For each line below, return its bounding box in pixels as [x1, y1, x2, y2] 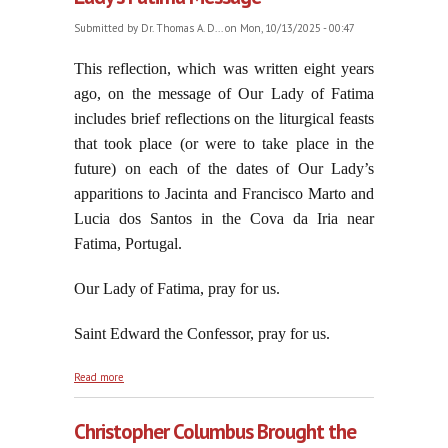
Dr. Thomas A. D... [141, 21, 222, 36]
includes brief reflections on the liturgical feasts [74, 110, 374, 128]
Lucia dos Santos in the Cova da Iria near [74, 210, 374, 228]
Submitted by [74, 21, 141, 36]
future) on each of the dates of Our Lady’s [74, 160, 374, 178]
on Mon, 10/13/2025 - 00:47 [222, 21, 355, 36]
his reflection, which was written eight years [84, 60, 374, 78]
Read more [74, 370, 124, 385]
